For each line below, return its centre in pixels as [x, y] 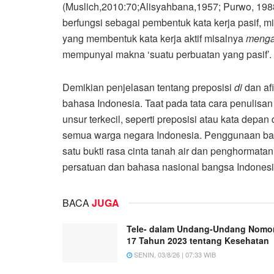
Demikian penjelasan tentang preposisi [148, 87]
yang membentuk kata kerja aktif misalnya [154, 38]
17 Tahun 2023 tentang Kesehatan [198, 240]
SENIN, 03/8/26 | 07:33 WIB [174, 254]
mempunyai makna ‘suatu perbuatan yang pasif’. [167, 54]
